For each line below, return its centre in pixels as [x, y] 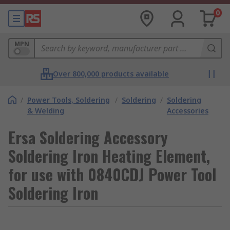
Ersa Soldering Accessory [88, 137]
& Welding [46, 111]
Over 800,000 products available [111, 74]
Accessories [187, 111]
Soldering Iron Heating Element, [109, 156]
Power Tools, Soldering [69, 100]
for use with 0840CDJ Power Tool [112, 174]
